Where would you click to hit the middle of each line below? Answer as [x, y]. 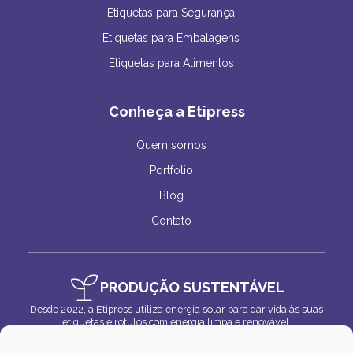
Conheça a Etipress [176, 112]
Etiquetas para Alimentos [171, 63]
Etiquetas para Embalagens [171, 38]
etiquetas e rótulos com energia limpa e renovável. [176, 322]
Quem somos [171, 145]
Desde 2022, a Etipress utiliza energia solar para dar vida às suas [176, 310]
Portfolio [171, 171]
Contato [171, 221]
